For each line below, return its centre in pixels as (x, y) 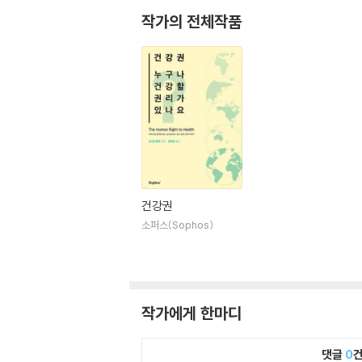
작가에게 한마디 (192, 313)
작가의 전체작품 (192, 21)
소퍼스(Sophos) (177, 224)
